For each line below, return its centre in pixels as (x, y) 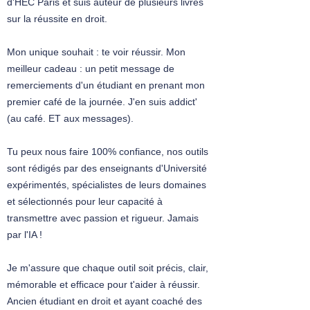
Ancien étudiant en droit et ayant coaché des (104, 301)
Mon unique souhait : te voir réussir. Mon (96, 52)
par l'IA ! (25, 235)
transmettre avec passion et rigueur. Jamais (103, 218)
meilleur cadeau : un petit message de (91, 69)
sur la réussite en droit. (57, 19)
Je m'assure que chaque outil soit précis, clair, (108, 268)
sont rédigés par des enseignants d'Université (107, 168)
